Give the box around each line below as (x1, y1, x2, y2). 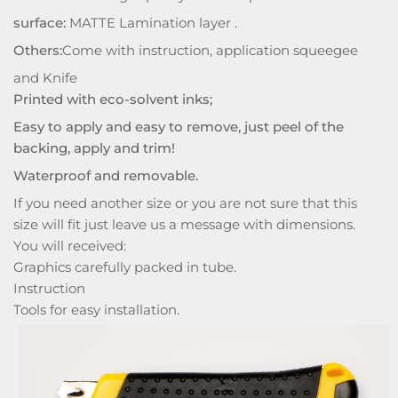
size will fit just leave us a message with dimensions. (13, 216, 355, 233)
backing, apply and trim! (13, 139, 175, 156)
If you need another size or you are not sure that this (13, 195, 357, 211)
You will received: (13, 237, 126, 254)
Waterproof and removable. (13, 167, 198, 184)
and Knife (13, 69, 77, 86)
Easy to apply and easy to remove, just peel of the (13, 118, 344, 135)
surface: (13, 14, 66, 31)
